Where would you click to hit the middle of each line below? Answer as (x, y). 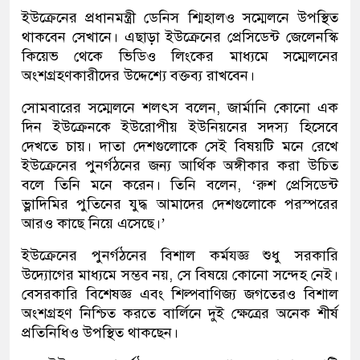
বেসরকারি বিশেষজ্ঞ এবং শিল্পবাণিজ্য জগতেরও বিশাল (180, 295)
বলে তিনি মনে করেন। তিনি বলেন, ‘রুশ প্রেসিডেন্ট (180, 185)
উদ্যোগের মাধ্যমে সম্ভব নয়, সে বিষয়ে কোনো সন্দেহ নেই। (180, 275)
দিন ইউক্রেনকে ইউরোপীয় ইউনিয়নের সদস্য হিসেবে (180, 127)
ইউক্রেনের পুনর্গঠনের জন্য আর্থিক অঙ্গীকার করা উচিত (180, 166)
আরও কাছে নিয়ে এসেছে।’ (94, 224)
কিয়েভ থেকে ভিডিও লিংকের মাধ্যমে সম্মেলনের (180, 57)
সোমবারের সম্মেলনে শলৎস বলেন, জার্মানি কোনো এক (180, 108)
